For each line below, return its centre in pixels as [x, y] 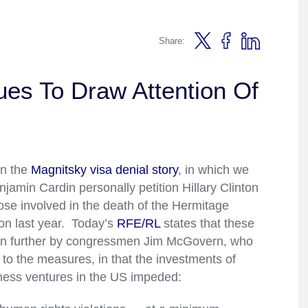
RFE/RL [140, 223]
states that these [209, 223]
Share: [172, 41]
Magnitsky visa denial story [103, 170]
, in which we [213, 170]
